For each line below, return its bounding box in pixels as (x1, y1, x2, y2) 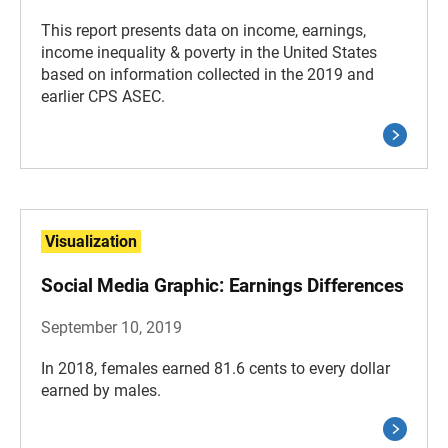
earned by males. (41, 381, 161, 400)
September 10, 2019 (41, 318, 182, 337)
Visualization (45, 232, 137, 251)
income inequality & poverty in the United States (41, 43, 377, 62)
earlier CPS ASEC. (41, 87, 165, 106)
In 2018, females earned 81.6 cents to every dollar (41, 359, 390, 378)
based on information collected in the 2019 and (41, 65, 374, 84)
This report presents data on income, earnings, (41, 21, 366, 40)
